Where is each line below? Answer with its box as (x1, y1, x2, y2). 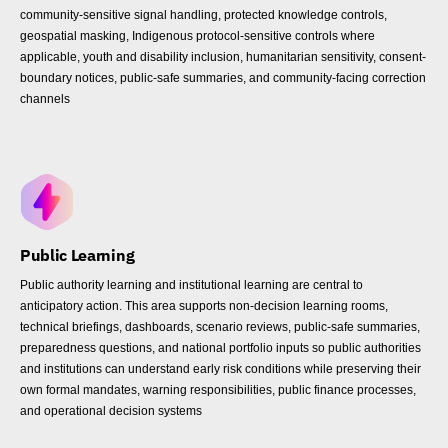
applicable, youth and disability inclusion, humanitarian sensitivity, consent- (20, 50, 426, 65)
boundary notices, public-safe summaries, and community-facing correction (20, 71, 426, 86)
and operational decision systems (20, 404, 202, 419)
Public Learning (20, 245, 135, 266)
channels (20, 92, 70, 107)
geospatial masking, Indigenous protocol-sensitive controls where (20, 29, 375, 44)
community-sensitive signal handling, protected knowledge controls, (20, 8, 387, 23)
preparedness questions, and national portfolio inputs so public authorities (20, 341, 421, 356)
